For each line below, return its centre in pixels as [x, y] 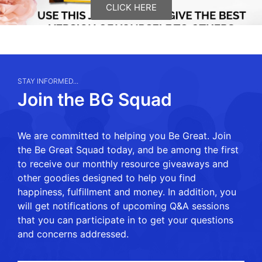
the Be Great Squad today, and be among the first [128, 149]
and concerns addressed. [75, 234]
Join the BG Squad [95, 99]
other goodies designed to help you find [107, 177]
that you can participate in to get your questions [125, 220]
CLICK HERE [131, 7]
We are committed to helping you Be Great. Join [124, 135]
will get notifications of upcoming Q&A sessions [123, 206]
